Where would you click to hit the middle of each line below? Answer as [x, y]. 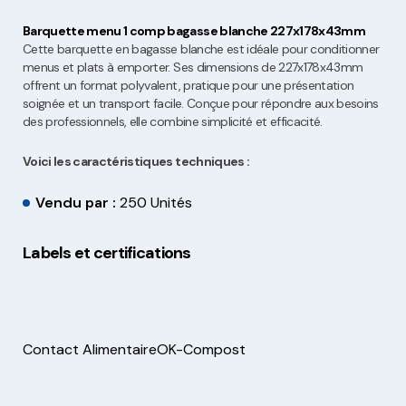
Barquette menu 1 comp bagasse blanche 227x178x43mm [194, 31]
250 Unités [156, 203]
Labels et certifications [107, 253]
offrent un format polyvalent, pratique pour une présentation [188, 86]
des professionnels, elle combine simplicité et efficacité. [173, 122]
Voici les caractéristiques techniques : [136, 162]
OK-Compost [201, 350]
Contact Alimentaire [90, 350]
